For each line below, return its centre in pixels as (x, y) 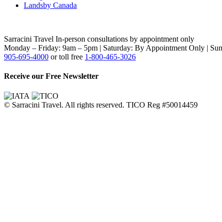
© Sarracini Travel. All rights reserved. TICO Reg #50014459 (101, 105)
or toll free (67, 57)
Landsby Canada (50, 5)
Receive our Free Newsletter (51, 76)
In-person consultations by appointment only (125, 39)
